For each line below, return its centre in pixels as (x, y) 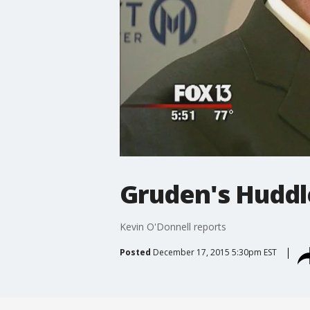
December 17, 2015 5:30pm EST (215, 252)
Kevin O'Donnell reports (173, 226)
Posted (135, 252)
